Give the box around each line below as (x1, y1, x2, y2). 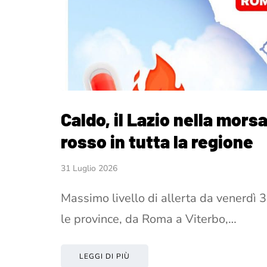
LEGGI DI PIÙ (79, 252, 130, 261)
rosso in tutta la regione (61, 131, 253, 152)
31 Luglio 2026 (61, 163, 117, 174)
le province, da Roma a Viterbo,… (61, 211, 237, 227)
